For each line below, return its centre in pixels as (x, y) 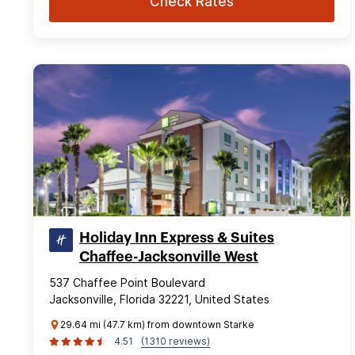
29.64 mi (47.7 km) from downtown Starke (157, 324)
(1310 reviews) (176, 341)
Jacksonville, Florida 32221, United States (159, 299)
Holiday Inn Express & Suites (177, 237)
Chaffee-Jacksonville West (169, 256)
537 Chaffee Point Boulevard (127, 282)
